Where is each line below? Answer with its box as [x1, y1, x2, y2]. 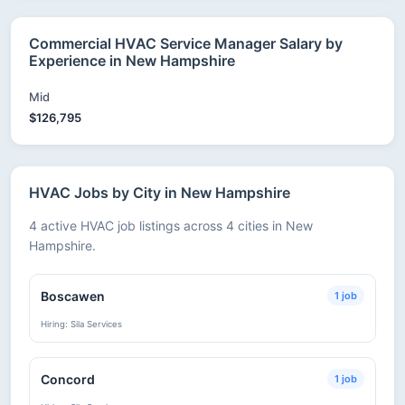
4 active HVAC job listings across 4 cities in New [29, 218, 313, 233]
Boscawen [41, 287, 105, 304]
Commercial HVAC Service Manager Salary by [29, 34, 343, 52]
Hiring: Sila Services [41, 319, 122, 329]
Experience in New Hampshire [29, 52, 235, 70]
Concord [41, 371, 95, 387]
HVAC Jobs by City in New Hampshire [29, 184, 290, 202]
